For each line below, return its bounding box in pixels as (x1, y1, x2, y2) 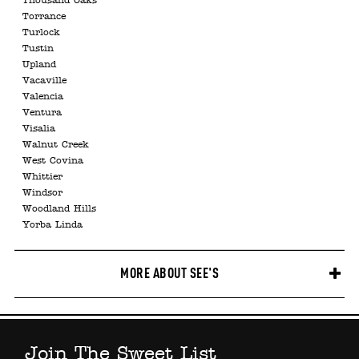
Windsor (22, 188, 63, 198)
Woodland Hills (22, 204, 96, 214)
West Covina (22, 156, 83, 166)
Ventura (22, 108, 62, 118)
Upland (22, 60, 56, 70)
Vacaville (22, 76, 67, 86)
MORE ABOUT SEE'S (120, 267, 220, 281)
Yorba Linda (22, 220, 83, 230)
